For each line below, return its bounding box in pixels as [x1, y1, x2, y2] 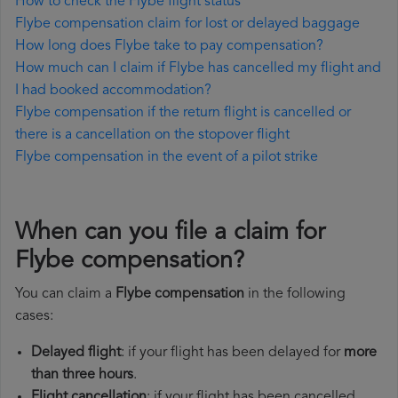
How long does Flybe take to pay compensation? [15, 39, 323, 54]
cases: [15, 309, 53, 324]
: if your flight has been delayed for [121, 346, 344, 361]
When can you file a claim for [15, 221, 325, 246]
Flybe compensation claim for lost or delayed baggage [15, 17, 360, 32]
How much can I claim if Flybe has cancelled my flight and [15, 61, 381, 76]
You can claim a [15, 287, 115, 302]
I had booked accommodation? [15, 84, 211, 99]
